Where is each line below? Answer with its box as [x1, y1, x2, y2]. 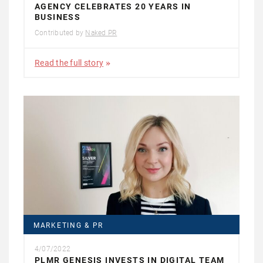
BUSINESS [35, 12, 81, 22]
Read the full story [35, 58, 104, 68]
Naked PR [85, 29, 117, 38]
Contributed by [35, 29, 86, 38]
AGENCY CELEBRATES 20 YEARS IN [35, 2, 191, 12]
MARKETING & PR [33, 221, 104, 230]
